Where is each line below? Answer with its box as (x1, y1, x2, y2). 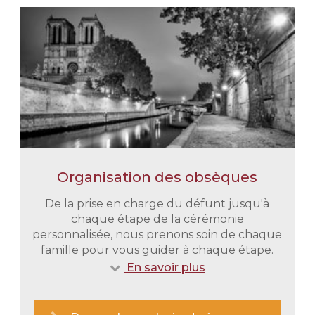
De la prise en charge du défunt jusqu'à (45, 197, 270, 210)
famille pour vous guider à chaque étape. (41, 243, 274, 257)
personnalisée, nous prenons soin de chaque (32, 228, 283, 241)
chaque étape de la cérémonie (70, 212, 244, 226)
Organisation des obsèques (57, 169, 258, 186)
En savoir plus (123, 261, 205, 274)
